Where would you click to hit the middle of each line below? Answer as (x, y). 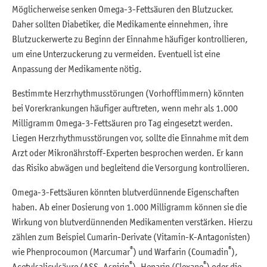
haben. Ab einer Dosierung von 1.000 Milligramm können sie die (129, 207)
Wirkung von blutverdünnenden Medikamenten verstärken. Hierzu (132, 221)
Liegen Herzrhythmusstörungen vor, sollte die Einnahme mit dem (131, 137)
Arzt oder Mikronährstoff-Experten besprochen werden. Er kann (128, 152)
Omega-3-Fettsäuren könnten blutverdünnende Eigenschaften (125, 192)
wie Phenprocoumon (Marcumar (71, 251)
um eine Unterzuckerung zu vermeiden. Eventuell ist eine (116, 53)
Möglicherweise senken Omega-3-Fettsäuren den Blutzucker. (123, 9)
